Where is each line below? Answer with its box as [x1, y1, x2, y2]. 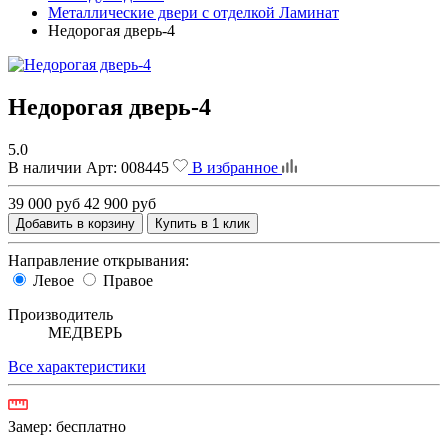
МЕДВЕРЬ [48, 323, 122, 341]
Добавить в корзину [16, 215, 135, 231]
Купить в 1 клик [155, 215, 250, 231]
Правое [99, 271, 153, 289]
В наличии [8, 158, 82, 176]
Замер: [8, 417, 56, 435]
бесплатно [56, 417, 126, 435]
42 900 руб [84, 194, 156, 212]
